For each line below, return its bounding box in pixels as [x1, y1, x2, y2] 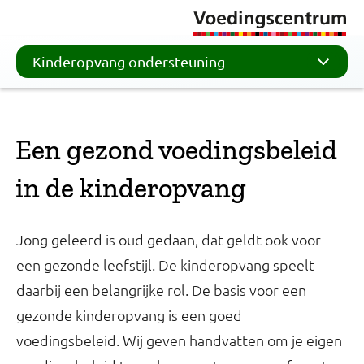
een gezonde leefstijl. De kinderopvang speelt [16, 255, 314, 274]
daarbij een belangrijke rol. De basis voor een [16, 280, 306, 299]
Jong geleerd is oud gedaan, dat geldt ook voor [16, 230, 321, 249]
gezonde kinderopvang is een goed [16, 305, 242, 324]
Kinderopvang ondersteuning [32, 53, 225, 70]
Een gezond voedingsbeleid [15, 133, 337, 167]
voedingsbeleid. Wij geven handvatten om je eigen [16, 331, 342, 349]
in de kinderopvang [15, 171, 246, 205]
